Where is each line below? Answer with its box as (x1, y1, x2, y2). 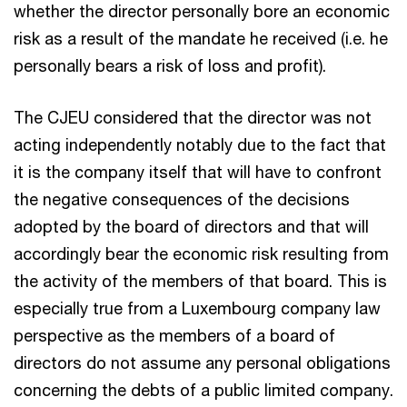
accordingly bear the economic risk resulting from (14, 243, 389, 263)
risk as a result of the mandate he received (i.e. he (14, 27, 388, 48)
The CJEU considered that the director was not (14, 106, 372, 127)
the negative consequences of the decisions (14, 188, 350, 209)
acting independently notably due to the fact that (14, 134, 386, 154)
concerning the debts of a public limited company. (14, 379, 393, 400)
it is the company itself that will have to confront (14, 161, 382, 182)
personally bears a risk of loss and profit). (14, 55, 326, 75)
